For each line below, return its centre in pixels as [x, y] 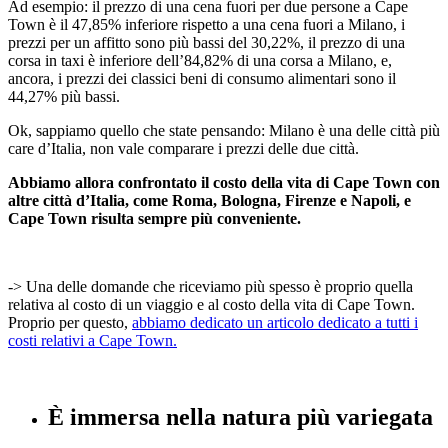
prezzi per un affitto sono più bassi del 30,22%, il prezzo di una [206, 43]
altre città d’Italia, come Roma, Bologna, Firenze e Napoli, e [209, 201]
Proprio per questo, [70, 323]
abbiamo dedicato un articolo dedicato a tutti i [275, 323]
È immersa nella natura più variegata [240, 417]
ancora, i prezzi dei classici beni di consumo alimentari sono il [202, 79]
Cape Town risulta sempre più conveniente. [154, 219]
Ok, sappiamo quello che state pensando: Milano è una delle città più [224, 131]
